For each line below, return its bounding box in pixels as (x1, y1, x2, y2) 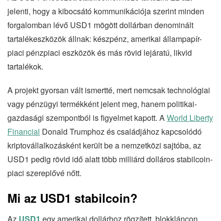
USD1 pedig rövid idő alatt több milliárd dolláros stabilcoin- (7, 153, 213, 165)
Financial (7, 126, 40, 137)
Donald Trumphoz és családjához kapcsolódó (40, 126, 202, 137)
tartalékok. (7, 61, 43, 72)
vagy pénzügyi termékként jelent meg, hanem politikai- (7, 98, 197, 110)
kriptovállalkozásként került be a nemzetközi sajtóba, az (7, 140, 201, 151)
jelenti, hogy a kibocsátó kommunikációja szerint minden (7, 5, 204, 17)
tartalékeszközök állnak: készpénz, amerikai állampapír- (7, 33, 202, 44)
